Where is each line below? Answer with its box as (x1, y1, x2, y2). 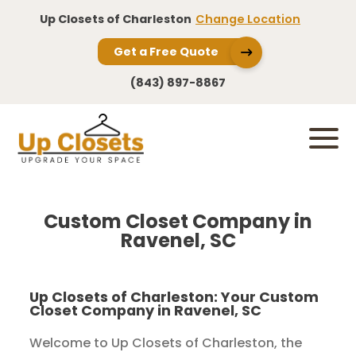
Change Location (195, 11, 300, 27)
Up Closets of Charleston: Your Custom (29, 287, 319, 308)
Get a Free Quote (114, 44, 219, 60)
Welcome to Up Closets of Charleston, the (29, 334, 303, 353)
